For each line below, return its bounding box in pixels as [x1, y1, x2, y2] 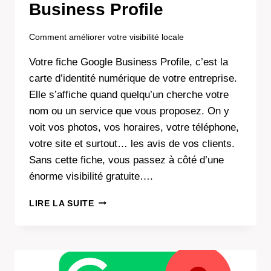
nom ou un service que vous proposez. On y [29, 105, 229, 117]
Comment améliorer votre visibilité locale [29, 32, 184, 42]
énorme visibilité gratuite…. [29, 170, 153, 182]
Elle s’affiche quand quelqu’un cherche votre [29, 88, 229, 100]
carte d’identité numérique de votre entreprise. [29, 72, 237, 84]
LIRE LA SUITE [29, 198, 94, 208]
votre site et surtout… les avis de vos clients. [29, 137, 235, 149]
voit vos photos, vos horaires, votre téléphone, [29, 121, 239, 133]
